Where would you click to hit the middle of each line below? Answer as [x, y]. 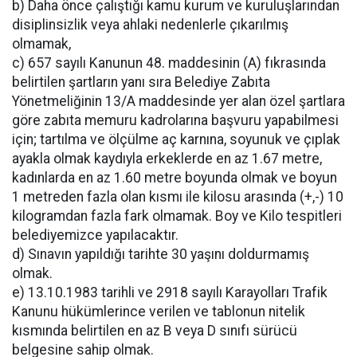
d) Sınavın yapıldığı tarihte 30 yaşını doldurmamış [161, 254]
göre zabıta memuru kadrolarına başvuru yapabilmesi [175, 120]
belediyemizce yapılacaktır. [95, 235]
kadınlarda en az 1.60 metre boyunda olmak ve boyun [175, 177]
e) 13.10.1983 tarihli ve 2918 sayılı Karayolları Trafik [170, 292]
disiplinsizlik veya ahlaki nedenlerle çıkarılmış [150, 24]
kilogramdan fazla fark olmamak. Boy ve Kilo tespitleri [177, 216]
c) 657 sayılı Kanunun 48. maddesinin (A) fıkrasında [169, 63]
